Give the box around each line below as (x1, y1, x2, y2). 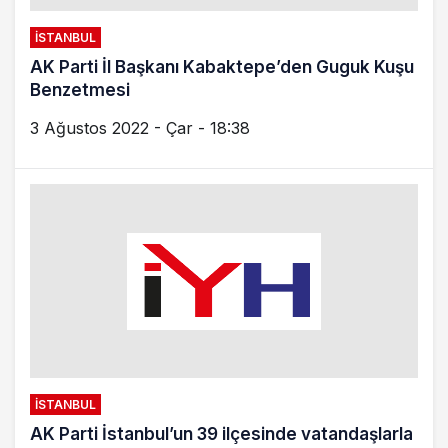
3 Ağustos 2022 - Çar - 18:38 (30, 118, 250, 138)
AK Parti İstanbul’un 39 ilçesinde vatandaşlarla (30, 424, 413, 444)
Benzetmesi (30, 80, 130, 100)
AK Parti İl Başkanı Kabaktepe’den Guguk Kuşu (30, 57, 414, 77)
